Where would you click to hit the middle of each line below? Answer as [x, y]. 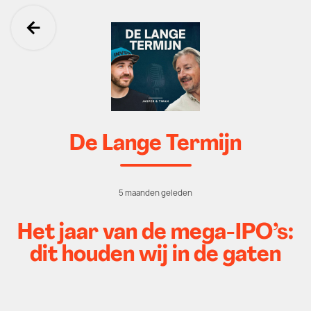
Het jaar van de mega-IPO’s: [155, 233]
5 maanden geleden [155, 193]
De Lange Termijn [155, 144]
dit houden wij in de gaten [155, 255]
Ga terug [79, 43]
